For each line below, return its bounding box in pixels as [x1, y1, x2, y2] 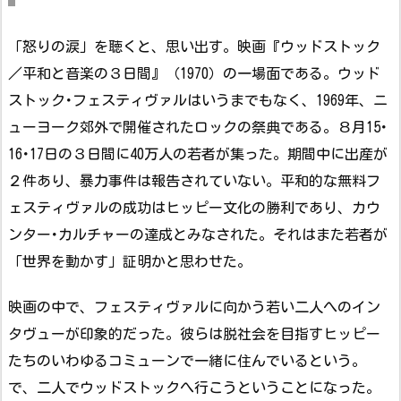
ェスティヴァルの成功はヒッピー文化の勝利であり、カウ [8, 200, 380, 216]
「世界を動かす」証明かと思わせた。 [8, 254, 252, 269]
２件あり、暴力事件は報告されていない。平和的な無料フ [8, 174, 380, 189]
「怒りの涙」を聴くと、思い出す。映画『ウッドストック [8, 39, 380, 55]
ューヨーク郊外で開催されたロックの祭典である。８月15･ [8, 120, 388, 135]
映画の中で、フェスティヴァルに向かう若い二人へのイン [8, 300, 380, 315]
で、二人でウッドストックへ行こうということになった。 [8, 380, 380, 396]
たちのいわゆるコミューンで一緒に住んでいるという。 [8, 354, 366, 369]
